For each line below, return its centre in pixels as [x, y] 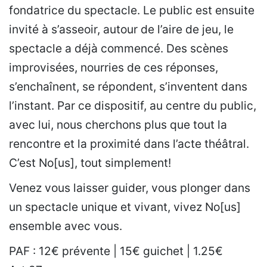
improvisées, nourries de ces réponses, [114, 67]
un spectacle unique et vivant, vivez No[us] [125, 207]
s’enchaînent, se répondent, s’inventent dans [128, 86]
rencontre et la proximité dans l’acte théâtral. [129, 144]
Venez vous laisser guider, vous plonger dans [130, 188]
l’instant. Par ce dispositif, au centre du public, [133, 105]
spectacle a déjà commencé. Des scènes [119, 48]
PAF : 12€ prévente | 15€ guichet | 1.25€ [116, 251]
